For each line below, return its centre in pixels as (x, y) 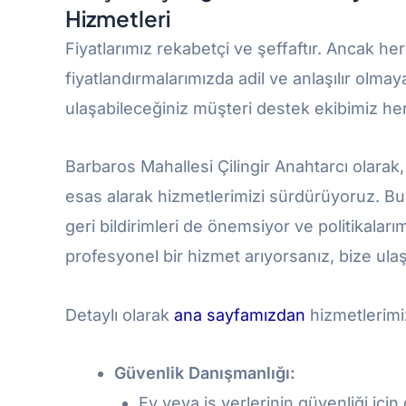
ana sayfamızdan (240, 314)
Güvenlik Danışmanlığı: (205, 373)
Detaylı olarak (120, 314)
